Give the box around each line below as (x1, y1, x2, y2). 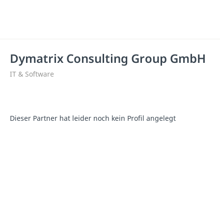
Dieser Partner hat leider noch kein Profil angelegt (10, 113, 176, 123)
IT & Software (10, 69, 54, 79)
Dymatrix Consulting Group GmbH (10, 50, 206, 66)
